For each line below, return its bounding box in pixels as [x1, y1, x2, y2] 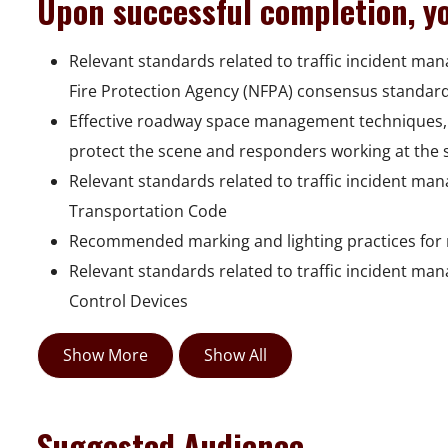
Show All [204, 344, 267, 367]
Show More [63, 344, 148, 367]
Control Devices [69, 290, 188, 313]
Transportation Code [69, 200, 227, 223]
